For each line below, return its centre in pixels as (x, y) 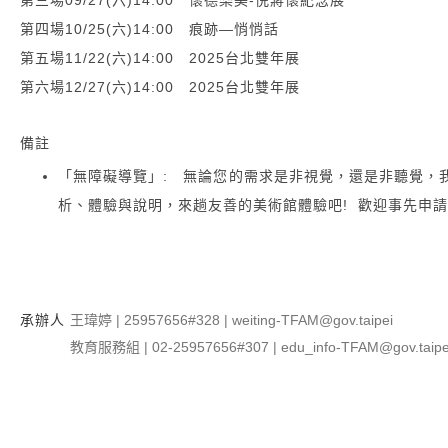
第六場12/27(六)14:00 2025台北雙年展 (160, 86)
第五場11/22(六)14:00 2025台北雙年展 (160, 57)
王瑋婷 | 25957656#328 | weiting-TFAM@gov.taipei (231, 319)
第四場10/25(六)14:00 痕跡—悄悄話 (149, 28)
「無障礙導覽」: (113, 175)
